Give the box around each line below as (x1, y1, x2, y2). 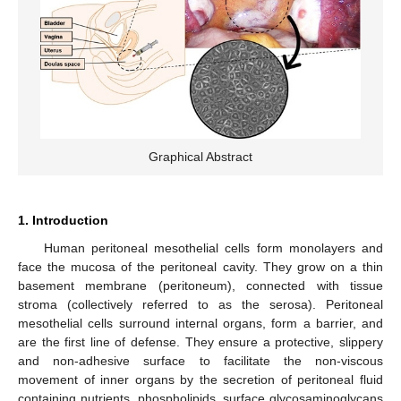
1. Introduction (18, 213, 108, 228)
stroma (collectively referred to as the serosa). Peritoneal (18, 297, 383, 312)
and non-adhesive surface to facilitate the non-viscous (18, 354, 383, 369)
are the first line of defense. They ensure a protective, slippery (18, 335, 383, 350)
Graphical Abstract (149, 149, 252, 165)
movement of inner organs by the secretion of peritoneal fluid (18, 372, 383, 388)
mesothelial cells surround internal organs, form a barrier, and (18, 316, 383, 331)
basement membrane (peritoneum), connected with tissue (18, 278, 383, 294)
